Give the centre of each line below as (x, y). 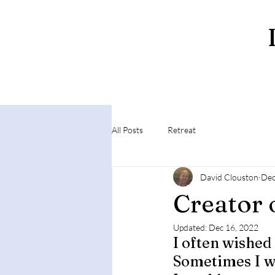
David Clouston (229, 177)
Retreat (182, 130)
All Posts (127, 130)
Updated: (191, 227)
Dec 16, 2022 (234, 227)
